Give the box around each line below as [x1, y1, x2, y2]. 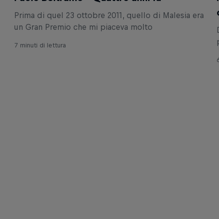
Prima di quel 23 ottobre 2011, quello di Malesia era [14, 11, 204, 20]
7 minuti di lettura [14, 42, 66, 49]
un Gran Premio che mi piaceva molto [14, 22, 153, 32]
